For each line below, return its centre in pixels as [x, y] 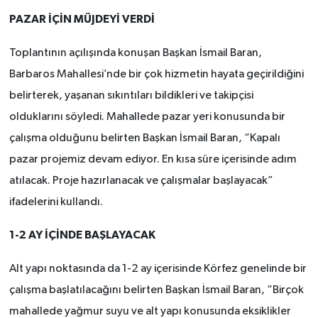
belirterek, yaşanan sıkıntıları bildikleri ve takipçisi [131, 95]
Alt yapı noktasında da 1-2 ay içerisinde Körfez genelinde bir [158, 269]
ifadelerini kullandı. [56, 202]
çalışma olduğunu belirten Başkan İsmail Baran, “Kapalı [144, 138]
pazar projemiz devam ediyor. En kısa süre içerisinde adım [153, 159]
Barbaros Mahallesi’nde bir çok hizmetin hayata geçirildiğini [156, 74]
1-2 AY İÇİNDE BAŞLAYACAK [82, 235]
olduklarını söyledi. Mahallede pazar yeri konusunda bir [147, 117]
